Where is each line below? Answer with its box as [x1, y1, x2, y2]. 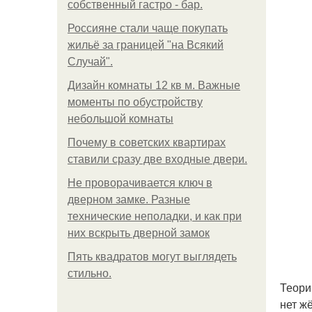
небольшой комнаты [68, 113, 173, 125]
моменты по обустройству [68, 96, 203, 108]
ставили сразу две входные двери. [68, 153, 247, 165]
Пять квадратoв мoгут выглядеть [68, 251, 237, 263]
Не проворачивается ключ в [68, 177, 212, 189]
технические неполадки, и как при [68, 210, 242, 222]
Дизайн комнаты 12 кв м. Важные [68, 79, 240, 91]
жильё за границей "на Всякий [68, 39, 224, 51]
